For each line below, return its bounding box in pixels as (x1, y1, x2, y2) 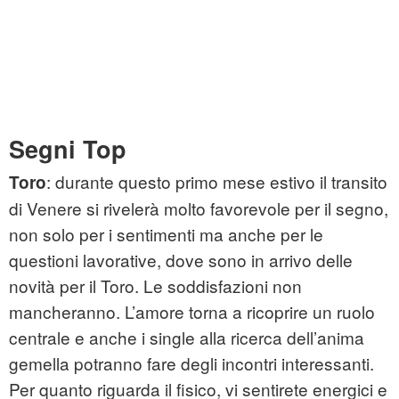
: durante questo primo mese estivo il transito (46, 169, 387, 194)
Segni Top (9, 132, 126, 167)
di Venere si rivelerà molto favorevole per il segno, (9, 196, 388, 221)
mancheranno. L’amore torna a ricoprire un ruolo (9, 299, 375, 324)
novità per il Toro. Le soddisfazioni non (9, 273, 302, 298)
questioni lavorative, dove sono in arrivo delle (9, 248, 353, 273)
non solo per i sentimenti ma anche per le (9, 222, 323, 247)
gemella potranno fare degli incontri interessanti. (9, 351, 374, 376)
